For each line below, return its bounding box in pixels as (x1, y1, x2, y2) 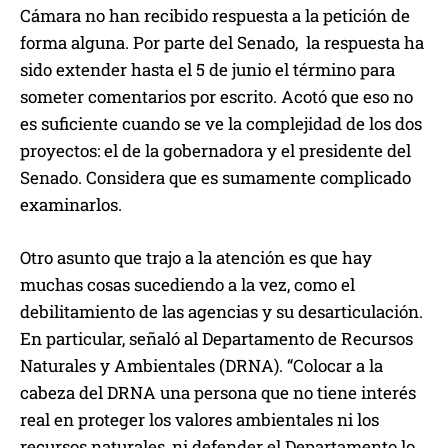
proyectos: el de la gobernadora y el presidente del (20, 139, 411, 163)
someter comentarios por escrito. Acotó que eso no (20, 85, 413, 109)
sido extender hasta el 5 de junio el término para (20, 58, 395, 82)
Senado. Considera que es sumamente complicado (20, 166, 411, 190)
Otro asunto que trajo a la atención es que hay (20, 246, 376, 270)
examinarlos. (20, 193, 122, 217)
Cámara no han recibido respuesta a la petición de (20, 4, 410, 28)
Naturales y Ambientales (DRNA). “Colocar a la (20, 354, 383, 378)
